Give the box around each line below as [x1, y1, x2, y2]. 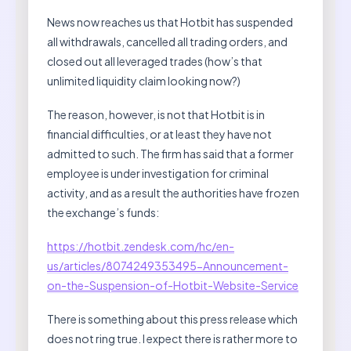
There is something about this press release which [47, 311, 298, 326]
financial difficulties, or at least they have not [47, 126, 272, 141]
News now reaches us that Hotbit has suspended [47, 14, 293, 29]
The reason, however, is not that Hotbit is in [47, 107, 265, 121]
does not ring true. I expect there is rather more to [47, 331, 298, 346]
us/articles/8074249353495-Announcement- [47, 258, 288, 273]
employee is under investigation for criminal [47, 165, 269, 180]
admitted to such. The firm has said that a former [47, 146, 294, 161]
